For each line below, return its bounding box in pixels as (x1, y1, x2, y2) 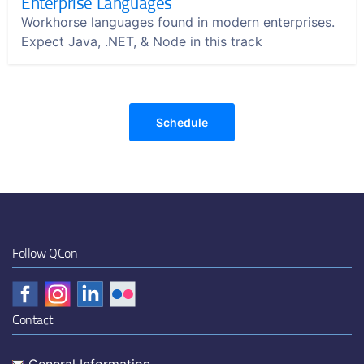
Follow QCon (12, 244, 78, 262)
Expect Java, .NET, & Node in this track (21, 33, 262, 50)
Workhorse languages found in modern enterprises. (21, 14, 335, 30)
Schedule (156, 115, 208, 129)
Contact (12, 310, 54, 328)
